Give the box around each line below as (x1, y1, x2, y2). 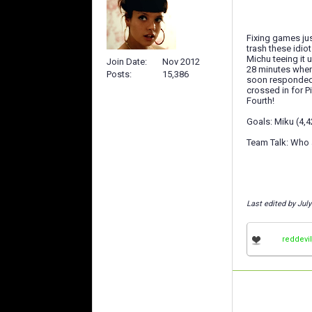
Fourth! (247, 95, 274, 107)
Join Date (107, 56, 145, 67)
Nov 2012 (162, 56, 200, 67)
